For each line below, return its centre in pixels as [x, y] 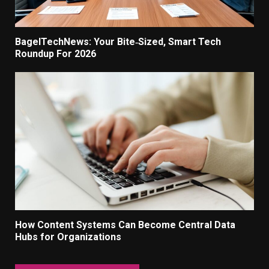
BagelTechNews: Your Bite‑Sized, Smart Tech [118, 42]
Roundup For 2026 [56, 54]
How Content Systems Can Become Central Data [125, 225]
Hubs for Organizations [68, 237]
